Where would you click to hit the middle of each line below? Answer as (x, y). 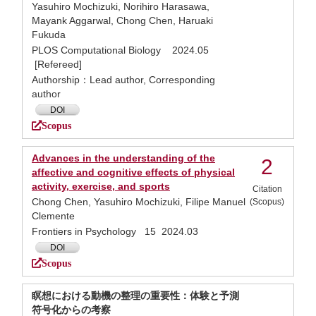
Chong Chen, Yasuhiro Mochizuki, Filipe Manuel (139, 202)
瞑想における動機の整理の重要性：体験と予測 (135, 296)
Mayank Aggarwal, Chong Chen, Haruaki (122, 20)
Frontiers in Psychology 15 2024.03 (115, 231)
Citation (267, 189)
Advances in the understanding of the (123, 158)
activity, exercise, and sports (101, 186)
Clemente (53, 216)
